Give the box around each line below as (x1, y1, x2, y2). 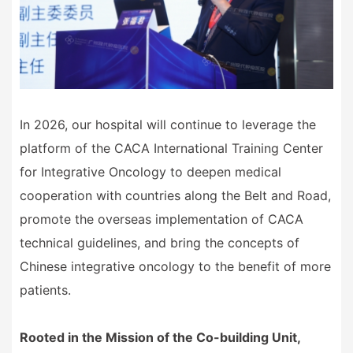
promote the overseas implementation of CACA (20, 210, 303, 227)
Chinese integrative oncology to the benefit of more (20, 258, 331, 274)
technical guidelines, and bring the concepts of (20, 234, 299, 251)
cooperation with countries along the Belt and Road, (20, 187, 331, 203)
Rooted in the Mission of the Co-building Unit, (20, 329, 300, 345)
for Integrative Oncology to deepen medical (20, 163, 281, 180)
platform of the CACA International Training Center (20, 139, 323, 156)
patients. (20, 281, 71, 298)
